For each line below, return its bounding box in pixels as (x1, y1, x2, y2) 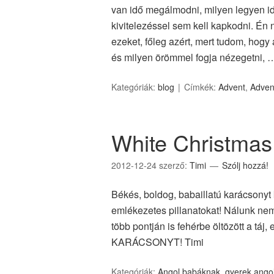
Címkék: (184, 81, 218, 93)
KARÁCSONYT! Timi (111, 235, 204, 249)
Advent (218, 81, 245, 93)
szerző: (159, 159, 190, 171)
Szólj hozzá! (222, 159, 268, 171)
